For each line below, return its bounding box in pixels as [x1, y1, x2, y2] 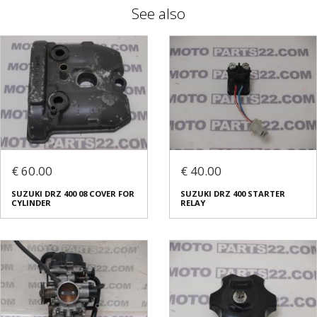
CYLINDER [11, 197, 51, 208]
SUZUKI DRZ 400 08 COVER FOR [11, 188, 134, 199]
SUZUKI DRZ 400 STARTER [180, 188, 285, 199]
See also [132, 3, 185, 23]
